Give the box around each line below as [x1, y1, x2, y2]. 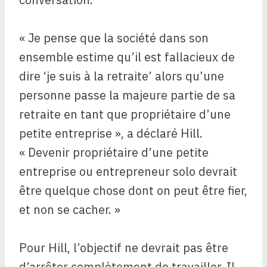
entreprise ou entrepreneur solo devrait [19, 163, 237, 180]
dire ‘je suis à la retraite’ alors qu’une [19, 68, 224, 85]
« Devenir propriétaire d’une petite [19, 144, 209, 161]
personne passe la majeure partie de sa [19, 87, 235, 104]
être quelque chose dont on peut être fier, [19, 182, 247, 199]
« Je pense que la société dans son [19, 30, 209, 46]
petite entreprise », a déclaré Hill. [19, 125, 203, 142]
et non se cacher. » [19, 201, 120, 218]
